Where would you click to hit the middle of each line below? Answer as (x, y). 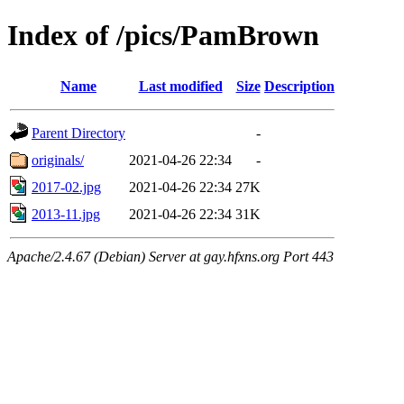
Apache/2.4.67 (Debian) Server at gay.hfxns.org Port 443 (170, 256)
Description (299, 86)
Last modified (180, 86)
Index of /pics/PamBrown (163, 36)
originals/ (58, 160)
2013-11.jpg (66, 214)
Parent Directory (78, 133)
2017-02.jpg (66, 187)
